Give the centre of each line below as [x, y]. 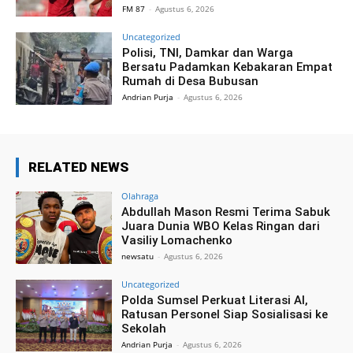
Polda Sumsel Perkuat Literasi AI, [215, 300]
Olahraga [140, 195]
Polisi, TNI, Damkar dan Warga [208, 53]
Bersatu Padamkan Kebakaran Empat [228, 67]
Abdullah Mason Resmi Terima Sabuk [226, 212]
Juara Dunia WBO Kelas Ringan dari [221, 226]
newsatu [138, 256]
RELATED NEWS [78, 167]
